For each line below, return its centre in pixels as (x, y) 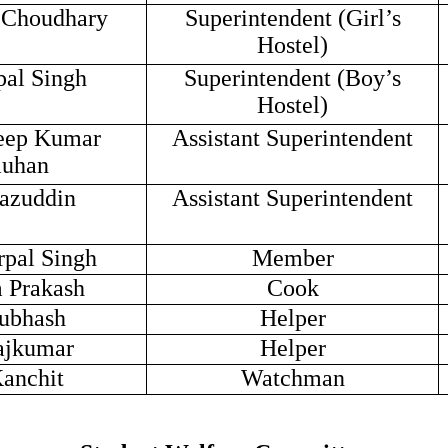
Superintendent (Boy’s (292, 78)
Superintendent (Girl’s (292, 18)
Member (292, 258)
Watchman (292, 378)
